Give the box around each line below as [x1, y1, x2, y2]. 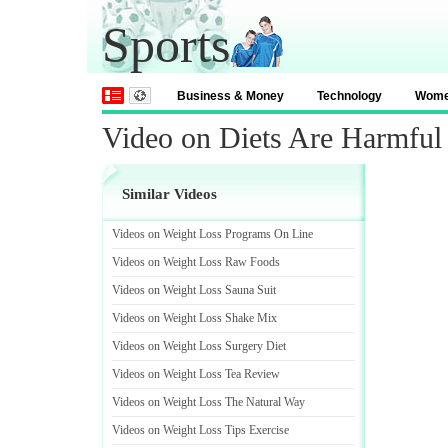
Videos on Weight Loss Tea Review [112, 367, 280, 381]
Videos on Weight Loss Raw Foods [112, 255, 280, 269]
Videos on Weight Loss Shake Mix [112, 311, 277, 325]
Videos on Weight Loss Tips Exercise [112, 423, 289, 437]
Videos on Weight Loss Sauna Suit [112, 283, 276, 297]
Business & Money [177, 89, 284, 103]
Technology [317, 89, 382, 103]
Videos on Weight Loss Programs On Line [112, 227, 313, 241]
